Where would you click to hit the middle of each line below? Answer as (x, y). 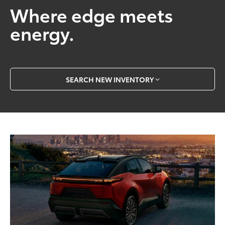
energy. (42, 32)
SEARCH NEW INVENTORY (109, 79)
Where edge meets (92, 14)
